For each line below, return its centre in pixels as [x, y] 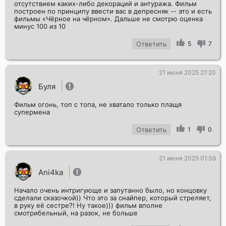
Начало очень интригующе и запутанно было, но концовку [110, 190]
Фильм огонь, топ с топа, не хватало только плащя [98, 105]
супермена [32, 112]
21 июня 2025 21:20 [187, 73]
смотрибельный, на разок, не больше [76, 213]
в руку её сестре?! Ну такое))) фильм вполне [88, 206]
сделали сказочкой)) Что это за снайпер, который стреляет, [113, 198]
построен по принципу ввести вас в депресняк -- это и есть [113, 11]
